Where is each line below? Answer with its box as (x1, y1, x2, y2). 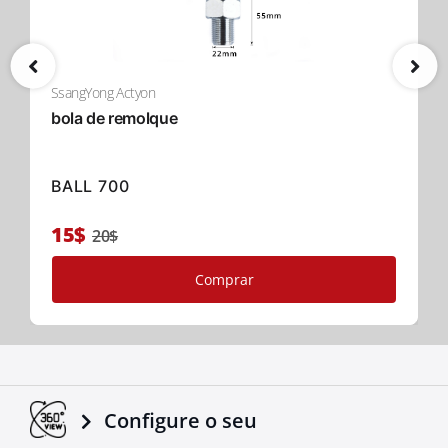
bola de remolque (51, 108, 178, 129)
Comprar (194, 269, 254, 289)
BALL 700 (51, 176, 130, 197)
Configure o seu (104, 407, 258, 435)
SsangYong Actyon (51, 83, 156, 103)
